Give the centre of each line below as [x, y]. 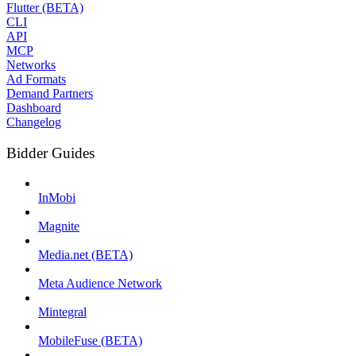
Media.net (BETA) [85, 255]
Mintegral [62, 312]
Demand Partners [50, 93]
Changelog [34, 122]
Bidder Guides [50, 153]
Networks [31, 64]
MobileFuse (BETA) [90, 341]
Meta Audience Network [100, 284]
